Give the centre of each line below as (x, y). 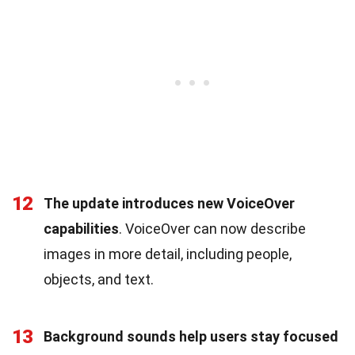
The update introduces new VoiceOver (169, 203)
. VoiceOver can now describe (212, 228)
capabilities (81, 228)
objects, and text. (99, 279)
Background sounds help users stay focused (191, 336)
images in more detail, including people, (168, 254)
